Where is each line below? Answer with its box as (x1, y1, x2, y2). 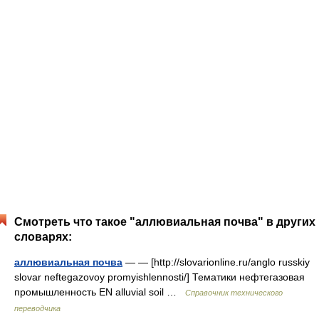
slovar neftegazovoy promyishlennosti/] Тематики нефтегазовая (14, 271, 305, 283)
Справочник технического (185, 288, 283, 297)
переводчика (14, 304, 61, 313)
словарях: (14, 231, 72, 243)
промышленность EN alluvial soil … (14, 286, 185, 298)
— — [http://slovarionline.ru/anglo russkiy (122, 256, 310, 268)
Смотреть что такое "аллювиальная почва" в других (14, 216, 315, 228)
